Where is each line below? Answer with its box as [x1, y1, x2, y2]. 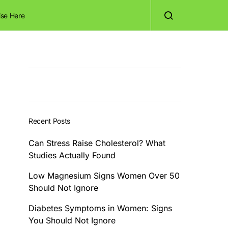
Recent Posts [28, 117, 70, 125]
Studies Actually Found [28, 150, 116, 160]
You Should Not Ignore [28, 215, 116, 225]
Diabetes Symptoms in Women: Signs [28, 203, 172, 213]
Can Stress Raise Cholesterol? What [28, 138, 165, 148]
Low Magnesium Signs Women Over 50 [28, 170, 180, 181]
